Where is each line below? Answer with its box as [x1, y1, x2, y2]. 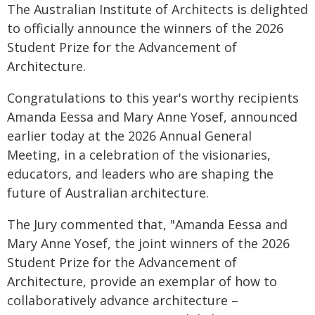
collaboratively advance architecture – [7, 292, 238, 309]
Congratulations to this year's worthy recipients [7, 89, 299, 106]
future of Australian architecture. [7, 184, 209, 201]
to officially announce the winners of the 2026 [7, 20, 283, 37]
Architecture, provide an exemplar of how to [7, 273, 277, 290]
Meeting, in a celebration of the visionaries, [7, 146, 271, 163]
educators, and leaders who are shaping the [7, 165, 274, 182]
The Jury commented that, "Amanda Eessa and [7, 216, 288, 233]
